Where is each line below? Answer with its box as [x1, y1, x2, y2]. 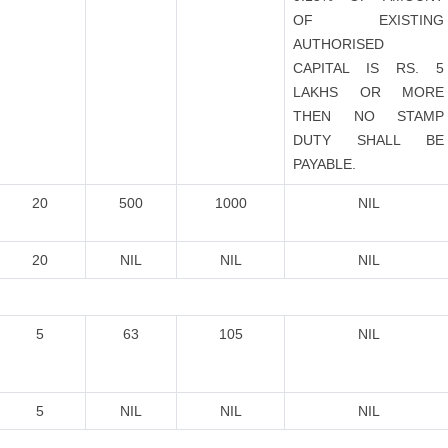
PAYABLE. [293, 156, 356, 172]
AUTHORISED [293, 36, 384, 52]
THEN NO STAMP [293, 108, 444, 124]
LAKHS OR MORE [293, 84, 444, 100]
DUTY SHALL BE [293, 132, 444, 148]
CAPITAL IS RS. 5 [293, 60, 444, 76]
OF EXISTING [293, 12, 444, 28]
